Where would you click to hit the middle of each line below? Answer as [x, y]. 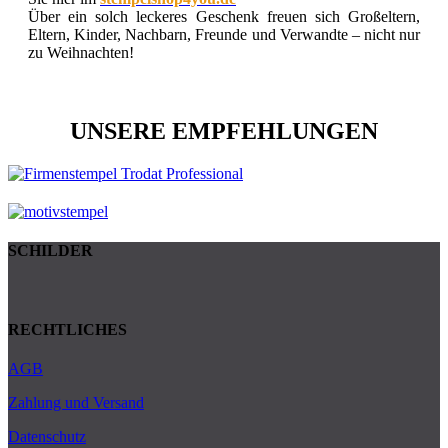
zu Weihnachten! [81, 53]
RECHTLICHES [67, 329]
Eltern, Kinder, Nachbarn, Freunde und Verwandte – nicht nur [224, 35]
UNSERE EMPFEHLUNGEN [224, 131]
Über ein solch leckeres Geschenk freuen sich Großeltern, [224, 17]
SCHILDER [50, 251]
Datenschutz [47, 437]
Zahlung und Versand [76, 403]
